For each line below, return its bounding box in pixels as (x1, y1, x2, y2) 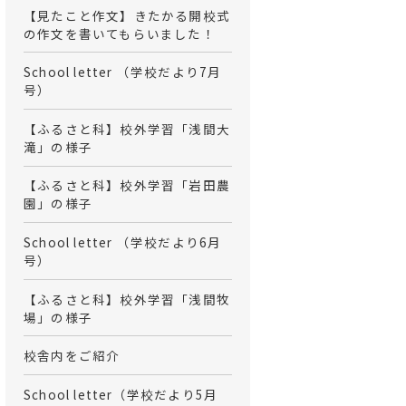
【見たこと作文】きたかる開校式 (24, 5, 230, 24)
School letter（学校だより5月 (24, 384, 218, 403)
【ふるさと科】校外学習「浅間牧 (24, 289, 230, 308)
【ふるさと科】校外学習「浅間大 (24, 119, 230, 138)
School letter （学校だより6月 (24, 233, 222, 252)
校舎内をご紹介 (24, 346, 121, 365)
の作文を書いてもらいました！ (24, 24, 216, 43)
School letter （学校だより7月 (24, 63, 222, 82)
